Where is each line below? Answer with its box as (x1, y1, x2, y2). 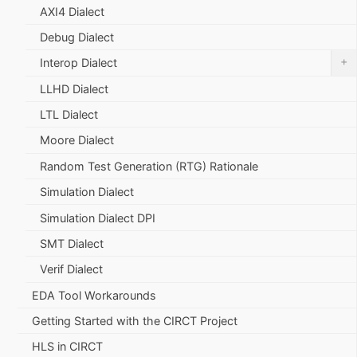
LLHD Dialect (40, 81, 108, 96)
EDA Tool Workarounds (32, 288, 156, 302)
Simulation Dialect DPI (40, 210, 155, 225)
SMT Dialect (40, 236, 104, 250)
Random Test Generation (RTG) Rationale (40, 159, 258, 173)
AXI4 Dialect (40, 4, 104, 18)
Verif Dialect (40, 262, 103, 277)
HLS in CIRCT (32, 339, 103, 354)
